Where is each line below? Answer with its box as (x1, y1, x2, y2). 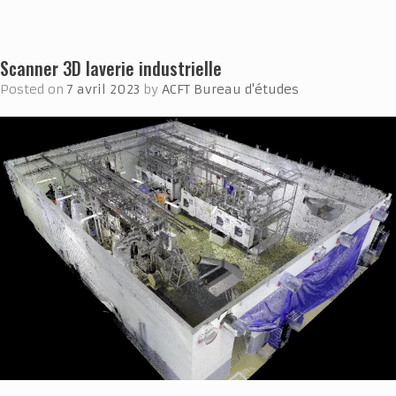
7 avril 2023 (67, 80, 140, 97)
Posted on (9, 80, 67, 97)
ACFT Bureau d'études (162, 80, 299, 97)
